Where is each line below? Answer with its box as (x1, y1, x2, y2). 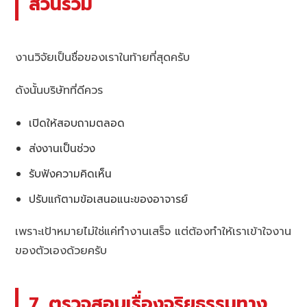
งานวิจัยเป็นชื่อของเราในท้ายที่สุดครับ (15, 49, 191, 66)
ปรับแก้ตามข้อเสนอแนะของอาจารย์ (29, 191, 188, 207)
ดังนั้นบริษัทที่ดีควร (15, 82, 103, 99)
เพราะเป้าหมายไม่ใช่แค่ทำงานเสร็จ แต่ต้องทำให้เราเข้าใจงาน (15, 223, 292, 240)
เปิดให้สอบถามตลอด (29, 114, 125, 131)
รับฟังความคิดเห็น (29, 165, 112, 182)
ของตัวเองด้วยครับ (15, 242, 108, 259)
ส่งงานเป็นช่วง (29, 140, 96, 156)
